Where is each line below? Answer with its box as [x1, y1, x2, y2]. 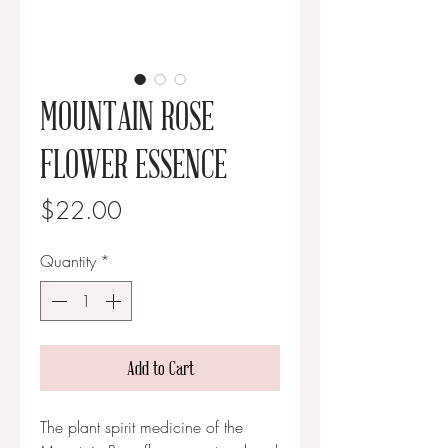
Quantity [40, 250, 96, 273]
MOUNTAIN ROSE [40, 91, 214, 140]
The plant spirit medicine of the [40, 416, 243, 439]
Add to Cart [126, 355, 194, 381]
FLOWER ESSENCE [40, 139, 227, 188]
